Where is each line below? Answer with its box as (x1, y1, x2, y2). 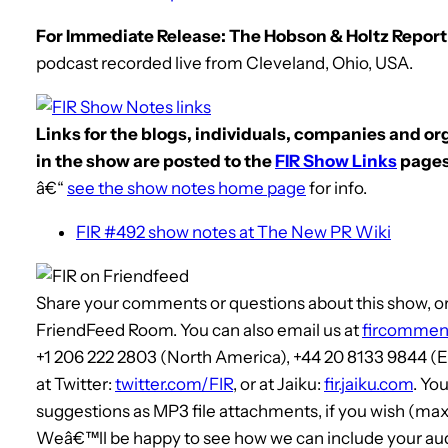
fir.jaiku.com (324, 373, 413, 394)
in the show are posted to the (36, 150, 275, 171)
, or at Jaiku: (233, 373, 324, 394)
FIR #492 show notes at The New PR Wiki (76, 221, 391, 242)
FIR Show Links (275, 150, 397, 171)
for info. (306, 177, 367, 198)
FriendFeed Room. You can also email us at (36, 319, 362, 340)
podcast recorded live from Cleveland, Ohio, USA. (36, 52, 413, 73)
